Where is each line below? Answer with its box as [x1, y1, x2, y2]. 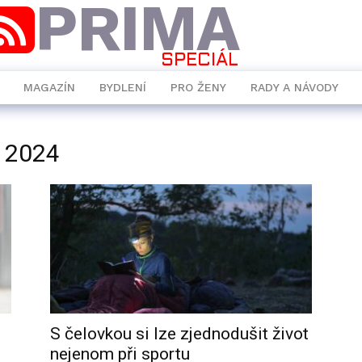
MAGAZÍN [23, 81, 75, 94]
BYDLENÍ [99, 81, 146, 94]
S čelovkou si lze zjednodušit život [50, 324, 309, 343]
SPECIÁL [160, 53, 238, 69]
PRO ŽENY [170, 81, 226, 94]
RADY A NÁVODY [250, 81, 339, 94]
